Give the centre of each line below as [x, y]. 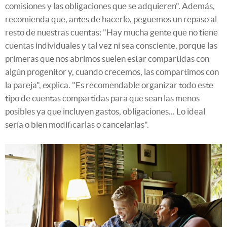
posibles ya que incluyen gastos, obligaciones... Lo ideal [105, 111]
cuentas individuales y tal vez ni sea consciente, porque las [111, 46]
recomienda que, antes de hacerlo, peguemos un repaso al [111, 19]
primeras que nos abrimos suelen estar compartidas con [107, 59]
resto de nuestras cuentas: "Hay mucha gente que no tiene [111, 32]
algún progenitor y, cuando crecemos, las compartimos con [112, 72]
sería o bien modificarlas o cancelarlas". [77, 125]
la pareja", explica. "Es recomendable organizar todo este [109, 85]
